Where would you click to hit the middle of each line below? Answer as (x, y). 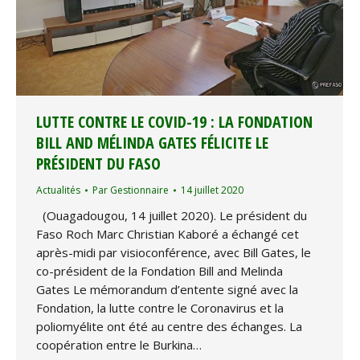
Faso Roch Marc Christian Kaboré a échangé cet (168, 234)
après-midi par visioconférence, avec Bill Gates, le (174, 253)
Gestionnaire (139, 190)
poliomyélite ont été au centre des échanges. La (169, 327)
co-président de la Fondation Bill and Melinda (160, 271)
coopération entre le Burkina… (119, 345)
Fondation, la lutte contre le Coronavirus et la (160, 308)
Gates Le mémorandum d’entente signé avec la (167, 290)
